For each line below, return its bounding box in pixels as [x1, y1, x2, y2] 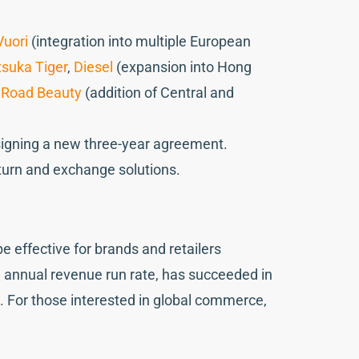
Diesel [74, 58, 113, 75]
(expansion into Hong [113, 58, 252, 75]
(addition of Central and [82, 83, 234, 101]
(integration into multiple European [28, 32, 251, 50]
